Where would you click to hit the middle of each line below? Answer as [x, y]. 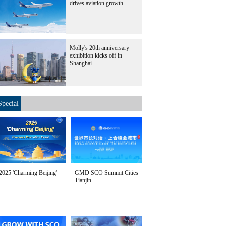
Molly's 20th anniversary [99, 48]
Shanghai [81, 63]
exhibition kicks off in [96, 55]
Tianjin [83, 180]
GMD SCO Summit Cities [106, 173]
